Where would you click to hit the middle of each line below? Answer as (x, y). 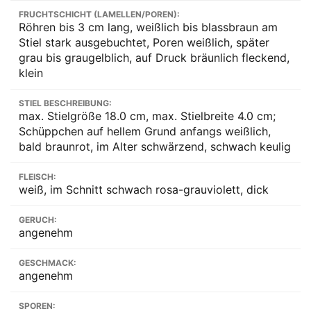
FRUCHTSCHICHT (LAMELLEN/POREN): (99, 14)
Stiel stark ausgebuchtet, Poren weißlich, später (144, 42)
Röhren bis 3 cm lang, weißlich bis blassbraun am (148, 27)
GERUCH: (38, 219)
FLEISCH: (37, 176)
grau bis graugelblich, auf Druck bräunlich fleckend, (154, 57)
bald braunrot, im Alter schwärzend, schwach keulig (155, 146)
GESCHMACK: (48, 262)
